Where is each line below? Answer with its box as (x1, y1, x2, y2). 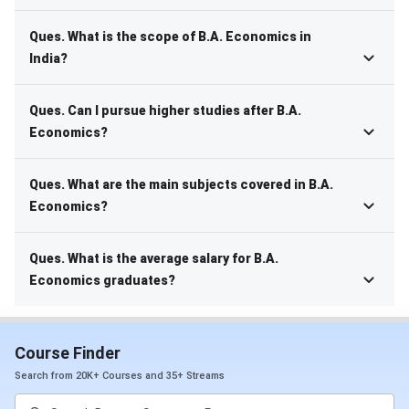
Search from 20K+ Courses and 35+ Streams (15, 370, 225, 383)
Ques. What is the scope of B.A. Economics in (29, 29, 311, 45)
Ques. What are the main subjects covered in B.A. (29, 177, 333, 193)
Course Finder (15, 343, 121, 363)
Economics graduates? (29, 273, 175, 288)
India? (29, 51, 68, 67)
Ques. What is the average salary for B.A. (29, 251, 278, 267)
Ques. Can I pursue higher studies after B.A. (29, 103, 301, 119)
